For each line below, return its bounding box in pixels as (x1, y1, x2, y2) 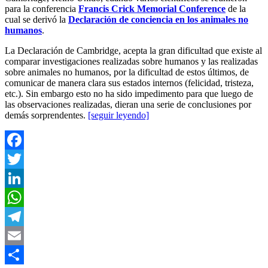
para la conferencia (5, 3, 78, 14)
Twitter (5, 172, 32, 183)
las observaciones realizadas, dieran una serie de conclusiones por (5, 99, 251, 109)
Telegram (5, 230, 40, 240)
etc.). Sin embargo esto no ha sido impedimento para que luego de (5, 88, 253, 99)
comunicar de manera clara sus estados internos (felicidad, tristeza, (5, 77, 254, 88)
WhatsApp (5, 211, 45, 221)
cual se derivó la (5, 14, 68, 25)
